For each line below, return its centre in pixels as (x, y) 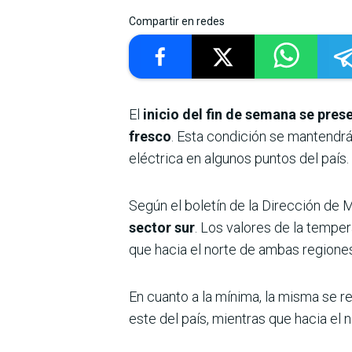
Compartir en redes (177, 21)
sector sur (162, 227)
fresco (150, 136)
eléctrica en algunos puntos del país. (239, 158)
